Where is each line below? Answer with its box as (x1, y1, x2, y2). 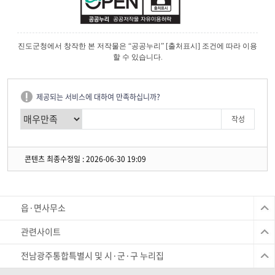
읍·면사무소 (21, 201, 66, 214)
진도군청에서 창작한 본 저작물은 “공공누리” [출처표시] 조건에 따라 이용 (18, 41, 257, 50)
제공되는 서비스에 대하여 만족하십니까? (36, 91, 160, 103)
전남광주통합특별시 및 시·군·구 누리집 (21, 249, 164, 261)
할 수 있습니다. (112, 52, 163, 61)
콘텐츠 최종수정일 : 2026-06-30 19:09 (25, 153, 146, 165)
